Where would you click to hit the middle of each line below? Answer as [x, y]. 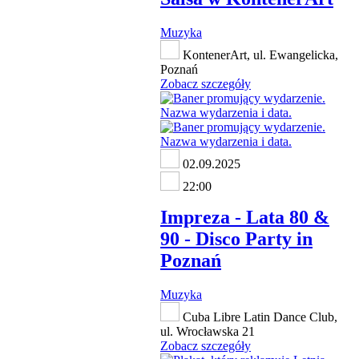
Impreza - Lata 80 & [245, 217]
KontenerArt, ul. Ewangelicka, [259, 55]
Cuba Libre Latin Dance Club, [258, 317]
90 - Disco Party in [236, 239]
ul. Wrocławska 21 [208, 331]
